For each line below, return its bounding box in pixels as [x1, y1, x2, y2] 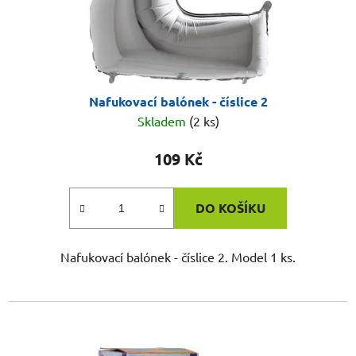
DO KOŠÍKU [195, 199, 265, 217]
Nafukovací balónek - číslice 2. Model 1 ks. [60, 249, 296, 265]
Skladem [137, 113, 189, 130]
